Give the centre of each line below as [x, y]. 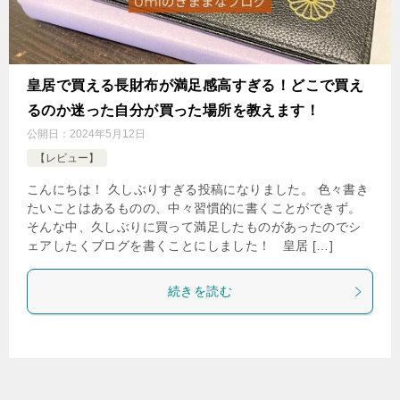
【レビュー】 [67, 158]
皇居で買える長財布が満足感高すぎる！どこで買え [196, 85]
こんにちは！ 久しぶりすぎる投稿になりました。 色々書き [198, 189]
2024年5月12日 [108, 134]
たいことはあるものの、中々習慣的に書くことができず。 [194, 208]
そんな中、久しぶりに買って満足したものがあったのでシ [194, 227]
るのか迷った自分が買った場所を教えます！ [173, 110]
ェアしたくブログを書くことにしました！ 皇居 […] [180, 246]
